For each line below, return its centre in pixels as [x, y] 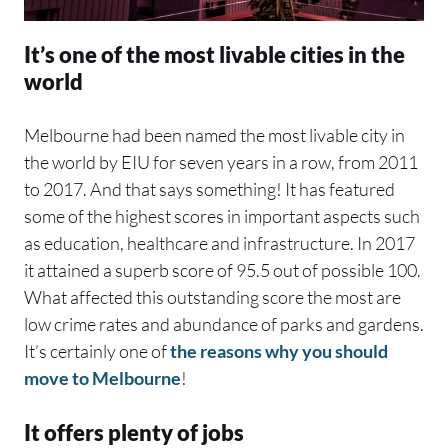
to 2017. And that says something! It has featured [209, 188]
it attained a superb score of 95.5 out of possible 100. [222, 269]
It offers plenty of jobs [134, 432]
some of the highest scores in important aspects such [222, 215]
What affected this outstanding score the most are [212, 296]
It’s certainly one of [95, 350]
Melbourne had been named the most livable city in [214, 134]
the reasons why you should [277, 350]
